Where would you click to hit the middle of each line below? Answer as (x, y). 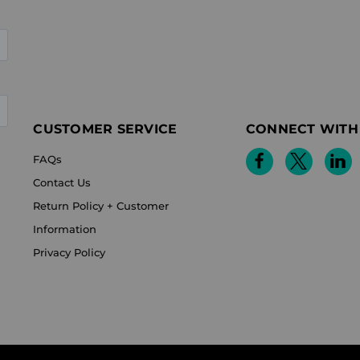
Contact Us (62, 182)
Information (65, 229)
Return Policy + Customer (101, 205)
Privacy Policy (70, 252)
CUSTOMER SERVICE (105, 129)
